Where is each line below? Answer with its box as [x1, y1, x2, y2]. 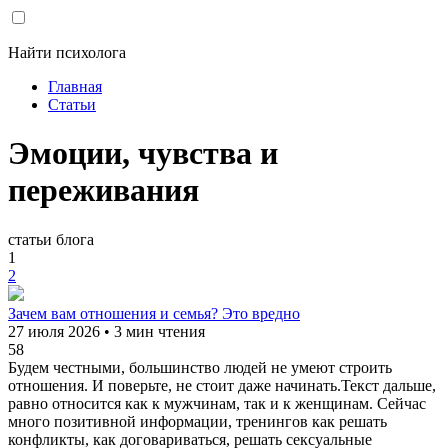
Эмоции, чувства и [8, 135, 278, 172]
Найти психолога [8, 44, 126, 61]
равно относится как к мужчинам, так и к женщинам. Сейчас [8, 394, 426, 412]
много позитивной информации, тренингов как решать [8, 412, 387, 430]
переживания [8, 172, 199, 209]
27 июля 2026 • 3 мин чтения [8, 322, 205, 340]
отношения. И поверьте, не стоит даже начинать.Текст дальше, [8, 376, 436, 394]
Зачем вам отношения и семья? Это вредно [8, 304, 300, 322]
